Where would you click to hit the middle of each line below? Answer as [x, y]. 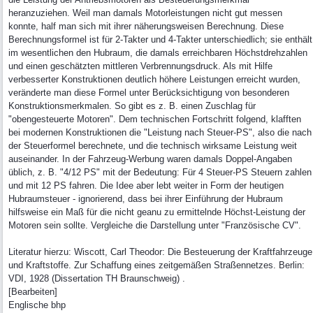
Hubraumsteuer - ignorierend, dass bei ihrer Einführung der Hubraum [146, 199]
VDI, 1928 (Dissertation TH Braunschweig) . [97, 278]
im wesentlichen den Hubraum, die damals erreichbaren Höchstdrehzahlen [158, 53]
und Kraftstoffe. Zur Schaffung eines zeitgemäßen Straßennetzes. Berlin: [156, 265]
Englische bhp [37, 305]
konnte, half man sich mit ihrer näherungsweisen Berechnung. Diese [146, 26]
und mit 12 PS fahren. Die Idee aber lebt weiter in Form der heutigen [146, 185]
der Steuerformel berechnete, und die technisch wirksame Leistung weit [153, 146]
